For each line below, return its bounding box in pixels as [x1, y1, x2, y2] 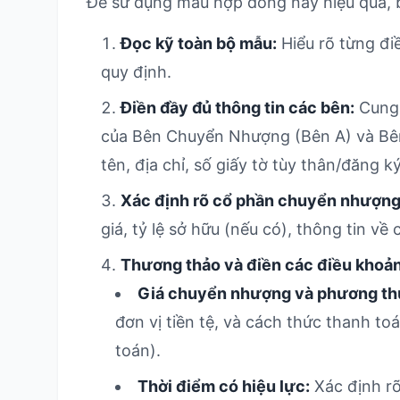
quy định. [101, 62, 171, 81]
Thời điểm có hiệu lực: [137, 377, 310, 396]
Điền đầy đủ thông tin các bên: [121, 98, 354, 117]
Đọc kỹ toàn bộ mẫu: [121, 34, 277, 53]
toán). [115, 341, 161, 360]
